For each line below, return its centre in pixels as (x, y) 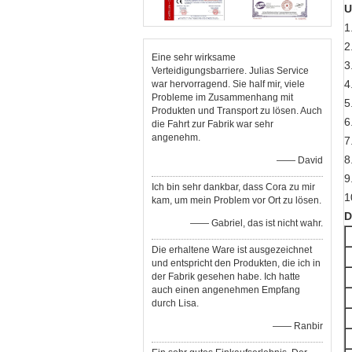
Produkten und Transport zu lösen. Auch (237, 111)
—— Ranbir (298, 326)
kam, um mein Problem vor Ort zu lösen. (236, 200)
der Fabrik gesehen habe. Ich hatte (226, 277)
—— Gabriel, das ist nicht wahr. (257, 223)
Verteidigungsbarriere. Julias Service (230, 71)
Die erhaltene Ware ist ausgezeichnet (232, 250)
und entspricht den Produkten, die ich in (236, 263)
